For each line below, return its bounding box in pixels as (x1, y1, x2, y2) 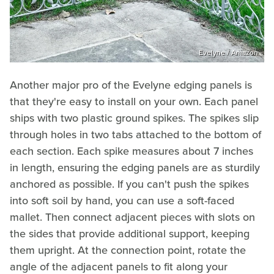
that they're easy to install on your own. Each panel (10, 94, 258, 110)
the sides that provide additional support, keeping (10, 226, 250, 242)
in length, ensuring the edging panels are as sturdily (10, 160, 260, 176)
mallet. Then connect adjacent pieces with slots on (10, 209, 255, 226)
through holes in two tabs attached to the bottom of (10, 127, 261, 143)
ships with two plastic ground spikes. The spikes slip (10, 110, 259, 127)
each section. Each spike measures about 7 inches (10, 143, 253, 160)
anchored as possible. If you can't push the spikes (10, 176, 249, 193)
